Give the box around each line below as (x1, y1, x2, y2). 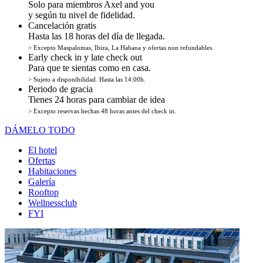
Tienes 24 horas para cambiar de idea (28, 95, 165, 104)
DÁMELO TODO (5, 125, 75, 135)
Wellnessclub (28, 198, 77, 208)
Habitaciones (28, 166, 76, 176)
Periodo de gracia (28, 84, 93, 94)
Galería (28, 177, 55, 187)
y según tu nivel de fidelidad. (28, 10, 135, 20)
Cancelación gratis (28, 21, 96, 31)
